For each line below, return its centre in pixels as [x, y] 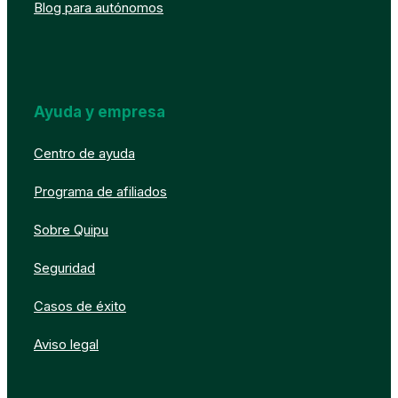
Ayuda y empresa [99, 112]
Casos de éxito [80, 306]
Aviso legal [66, 345]
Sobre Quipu [71, 230]
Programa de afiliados [100, 192]
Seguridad [64, 268]
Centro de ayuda [84, 154]
